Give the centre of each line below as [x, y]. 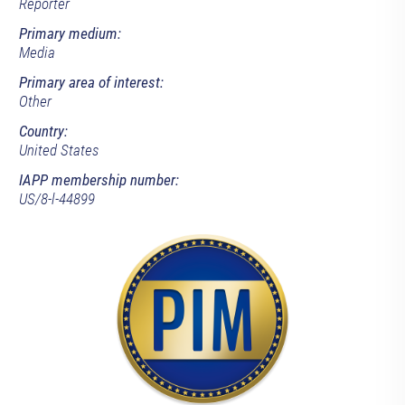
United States [58, 151]
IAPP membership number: [99, 180]
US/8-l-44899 [57, 199]
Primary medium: [70, 34]
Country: [43, 132]
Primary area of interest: [91, 83]
